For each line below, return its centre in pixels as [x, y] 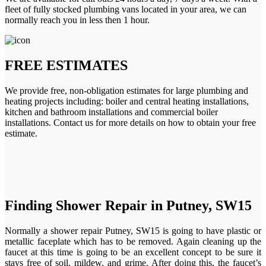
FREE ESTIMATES [66, 65]
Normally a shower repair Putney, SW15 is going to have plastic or [133, 231]
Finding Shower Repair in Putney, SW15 [128, 206]
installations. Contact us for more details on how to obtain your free [130, 122]
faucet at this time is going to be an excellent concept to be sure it [133, 252]
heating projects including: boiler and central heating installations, [127, 101]
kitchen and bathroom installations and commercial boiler [111, 112]
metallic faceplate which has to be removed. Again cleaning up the [133, 242]
